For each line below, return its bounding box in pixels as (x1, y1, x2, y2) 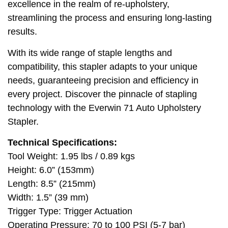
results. (8, 26, 37, 37)
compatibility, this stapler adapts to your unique (8, 61, 197, 72)
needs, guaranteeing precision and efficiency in (8, 75, 198, 85)
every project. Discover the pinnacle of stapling (8, 89, 197, 99)
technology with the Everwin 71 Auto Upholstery (8, 102, 201, 113)
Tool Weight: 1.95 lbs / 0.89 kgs (8, 151, 135, 161)
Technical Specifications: (8, 137, 117, 148)
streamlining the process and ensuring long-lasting (8, 13, 212, 23)
